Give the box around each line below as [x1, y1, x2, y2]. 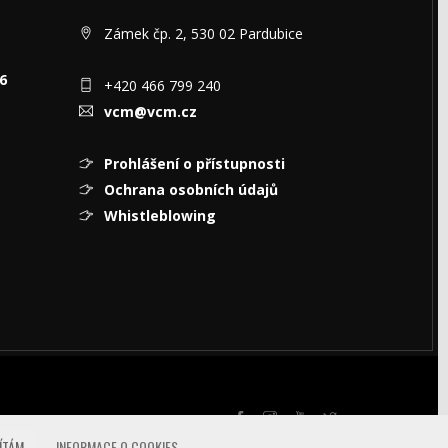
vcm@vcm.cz [103, 101, 197, 121]
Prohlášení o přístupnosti [103, 153, 285, 173]
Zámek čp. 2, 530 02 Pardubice [103, 23, 303, 43]
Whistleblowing [103, 205, 216, 225]
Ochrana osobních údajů [103, 179, 278, 199]
